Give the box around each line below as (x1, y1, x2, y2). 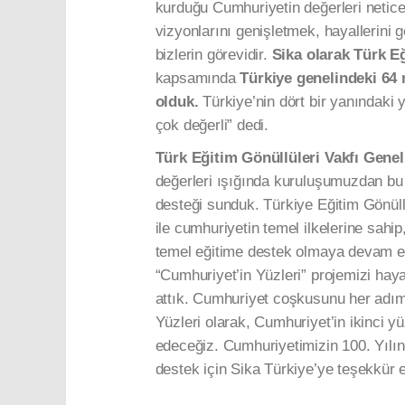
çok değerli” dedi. (155, 117, 269, 135)
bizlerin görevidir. (155, 46, 272, 64)
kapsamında (155, 70, 240, 88)
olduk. (155, 93, 203, 111)
